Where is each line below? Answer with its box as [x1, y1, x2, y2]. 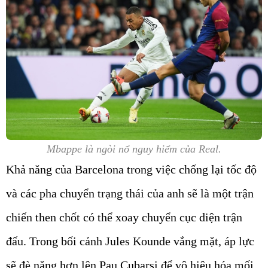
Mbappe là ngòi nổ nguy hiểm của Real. [47, 143, 221, 156]
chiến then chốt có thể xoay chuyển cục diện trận [6, 211, 242, 224]
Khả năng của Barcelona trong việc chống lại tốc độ [6, 163, 257, 176]
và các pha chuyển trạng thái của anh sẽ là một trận [6, 187, 254, 200]
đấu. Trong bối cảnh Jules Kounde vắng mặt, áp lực [6, 234, 254, 248]
